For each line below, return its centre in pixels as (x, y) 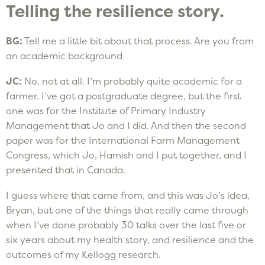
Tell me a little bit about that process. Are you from (138, 41)
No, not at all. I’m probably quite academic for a (133, 81)
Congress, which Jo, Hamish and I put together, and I (126, 155)
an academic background (64, 55)
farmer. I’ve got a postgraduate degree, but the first (123, 96)
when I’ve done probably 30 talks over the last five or (126, 224)
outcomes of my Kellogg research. (83, 254)
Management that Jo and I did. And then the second (126, 125)
